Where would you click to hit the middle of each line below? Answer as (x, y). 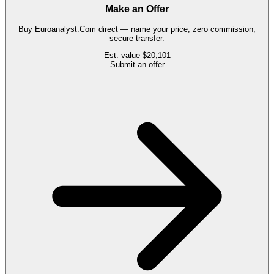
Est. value (123, 56)
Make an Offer (137, 9)
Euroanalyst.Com (65, 29)
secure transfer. (137, 39)
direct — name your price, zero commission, (176, 29)
